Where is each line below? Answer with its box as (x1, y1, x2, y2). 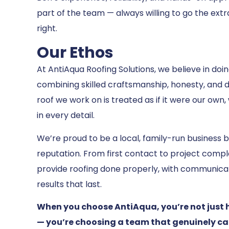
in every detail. (37, 109, 95, 122)
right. (37, 22, 57, 34)
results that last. (37, 178, 102, 190)
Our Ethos (37, 42, 113, 64)
